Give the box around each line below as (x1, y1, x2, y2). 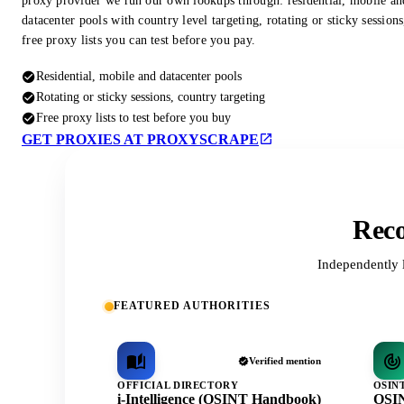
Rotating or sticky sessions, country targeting (36, 89, 265, 105)
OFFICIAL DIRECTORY (117, 380, 239, 391)
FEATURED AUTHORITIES (114, 299, 271, 313)
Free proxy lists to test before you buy (36, 110, 231, 125)
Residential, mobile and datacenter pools (36, 69, 242, 84)
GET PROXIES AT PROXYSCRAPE (22, 132, 259, 148)
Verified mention (248, 355, 321, 367)
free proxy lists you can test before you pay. (22, 33, 256, 48)
